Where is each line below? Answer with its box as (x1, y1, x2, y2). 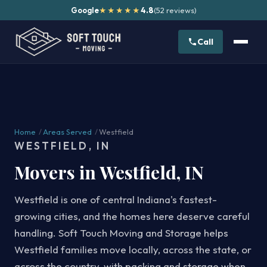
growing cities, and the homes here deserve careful (14, 210, 250, 222)
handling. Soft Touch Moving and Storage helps (14, 226, 228, 239)
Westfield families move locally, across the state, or (14, 243, 252, 256)
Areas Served (43, 127, 92, 136)
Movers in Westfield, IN (14, 160, 204, 184)
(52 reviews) (153, 5, 197, 15)
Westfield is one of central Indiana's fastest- (14, 193, 217, 206)
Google (70, 5, 99, 15)
